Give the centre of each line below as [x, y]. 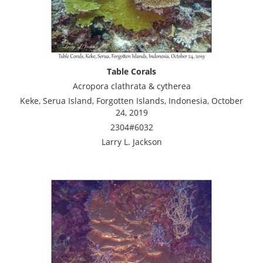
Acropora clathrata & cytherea [131, 86]
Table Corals [131, 71]
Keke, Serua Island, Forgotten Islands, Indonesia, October [131, 100]
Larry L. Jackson [131, 141]
